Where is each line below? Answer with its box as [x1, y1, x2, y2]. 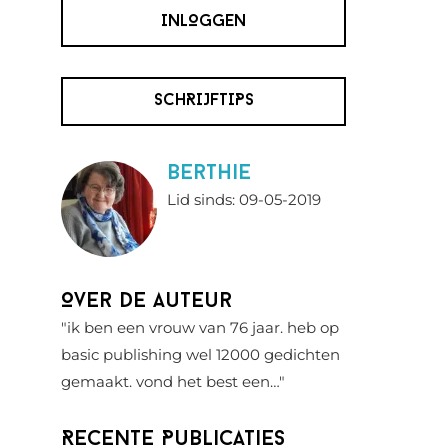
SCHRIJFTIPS [153, 93, 254, 109]
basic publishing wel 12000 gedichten [61, 345, 340, 364]
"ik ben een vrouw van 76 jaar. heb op [61, 318, 339, 337]
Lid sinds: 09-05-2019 [167, 190, 321, 209]
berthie [167, 163, 251, 184]
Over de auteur [61, 291, 232, 312]
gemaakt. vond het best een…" [61, 372, 285, 391]
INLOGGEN [161, 14, 246, 30]
